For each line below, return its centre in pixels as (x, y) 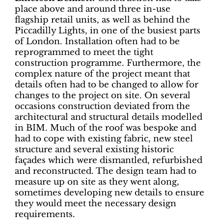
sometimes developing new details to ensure (110, 193)
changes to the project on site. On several (103, 96)
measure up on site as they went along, (97, 182)
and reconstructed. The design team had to (106, 171)
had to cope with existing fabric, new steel (104, 139)
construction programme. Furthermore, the (108, 63)
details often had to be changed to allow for (107, 85)
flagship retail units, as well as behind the (102, 20)
